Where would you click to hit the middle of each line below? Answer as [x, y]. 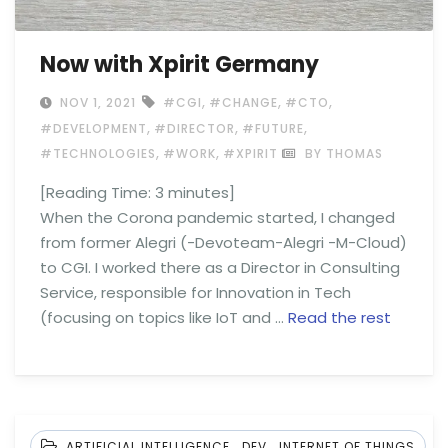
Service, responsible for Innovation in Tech [195, 292]
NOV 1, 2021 [96, 102]
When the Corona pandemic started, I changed [217, 217]
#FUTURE [273, 128]
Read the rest [339, 317]
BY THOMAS [342, 153]
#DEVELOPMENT [93, 128]
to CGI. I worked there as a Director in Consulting [220, 267]
